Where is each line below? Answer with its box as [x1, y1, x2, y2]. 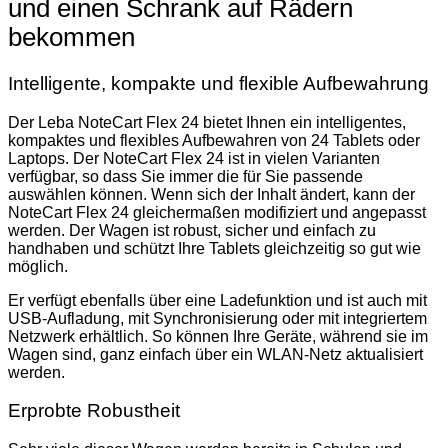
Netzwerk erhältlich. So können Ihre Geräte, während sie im [8, 327, 428, 345]
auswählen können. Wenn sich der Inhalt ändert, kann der [8, 185, 415, 203]
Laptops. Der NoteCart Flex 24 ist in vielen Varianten [8, 149, 380, 167]
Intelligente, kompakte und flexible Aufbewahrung [8, 73, 429, 95]
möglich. [8, 257, 68, 275]
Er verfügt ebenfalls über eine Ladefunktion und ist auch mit [8, 291, 427, 309]
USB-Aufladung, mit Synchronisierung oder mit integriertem [8, 309, 427, 327]
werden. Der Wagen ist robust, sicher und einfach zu [8, 221, 376, 239]
